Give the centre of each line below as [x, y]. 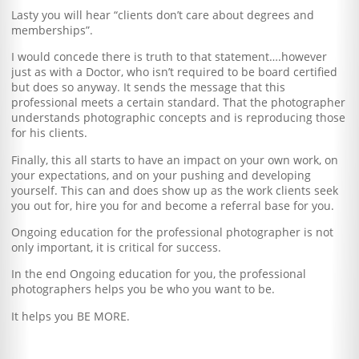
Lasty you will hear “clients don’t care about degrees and [163, 14]
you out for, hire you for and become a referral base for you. [173, 205]
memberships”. [52, 30]
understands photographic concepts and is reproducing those [179, 118]
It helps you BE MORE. [71, 316]
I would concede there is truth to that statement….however [169, 57]
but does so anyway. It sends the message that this [149, 87]
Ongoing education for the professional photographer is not [173, 232]
